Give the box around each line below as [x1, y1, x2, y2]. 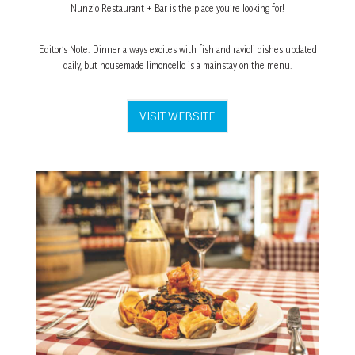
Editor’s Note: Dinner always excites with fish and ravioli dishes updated [38, 43, 317, 55]
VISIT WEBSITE [139, 107, 216, 124]
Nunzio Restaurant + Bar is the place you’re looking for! [71, 2, 284, 14]
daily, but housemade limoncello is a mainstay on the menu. [63, 59, 292, 71]
